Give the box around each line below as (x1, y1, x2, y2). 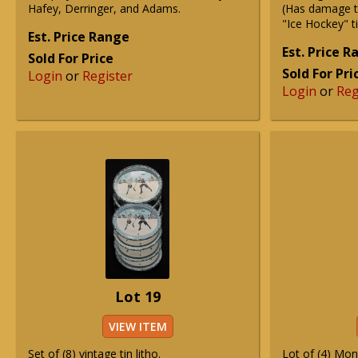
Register (82, 67, 133, 85)
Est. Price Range (28, 28, 129, 46)
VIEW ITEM (108, 319, 167, 334)
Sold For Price (28, 50, 113, 67)
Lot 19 (114, 287, 161, 306)
